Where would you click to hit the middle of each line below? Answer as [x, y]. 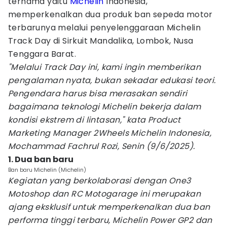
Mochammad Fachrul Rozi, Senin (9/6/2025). [102, 146]
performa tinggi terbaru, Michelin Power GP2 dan [110, 220]
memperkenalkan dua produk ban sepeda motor [110, 14]
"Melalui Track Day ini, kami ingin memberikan [104, 67]
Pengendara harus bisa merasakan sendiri [98, 93]
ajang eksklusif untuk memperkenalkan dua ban [109, 207]
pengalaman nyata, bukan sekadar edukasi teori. [112, 80]
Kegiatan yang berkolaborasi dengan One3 [100, 181]
